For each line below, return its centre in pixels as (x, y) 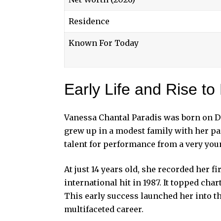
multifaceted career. (104, 209)
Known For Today (104, 43)
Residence (89, 21)
